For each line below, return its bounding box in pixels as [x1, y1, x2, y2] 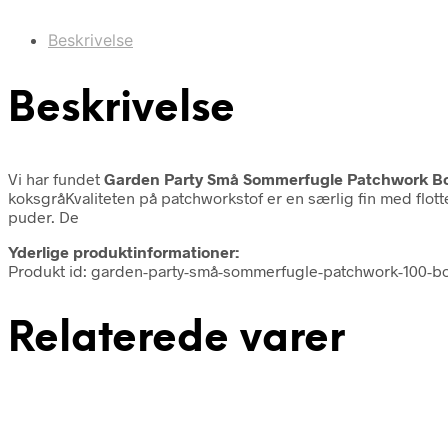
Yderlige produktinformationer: [8, 241, 239, 261]
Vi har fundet [8, 168, 104, 188]
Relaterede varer [8, 317, 345, 361]
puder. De [8, 206, 79, 226]
